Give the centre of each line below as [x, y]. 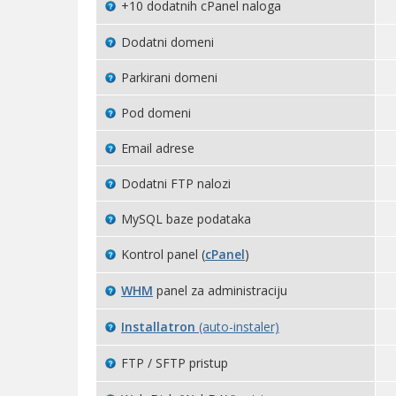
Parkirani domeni [169, 77]
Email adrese [158, 148]
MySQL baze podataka [186, 219]
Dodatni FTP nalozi [176, 183]
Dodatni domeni [168, 42]
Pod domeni [156, 113]
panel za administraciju [220, 290]
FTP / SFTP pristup [175, 363]
